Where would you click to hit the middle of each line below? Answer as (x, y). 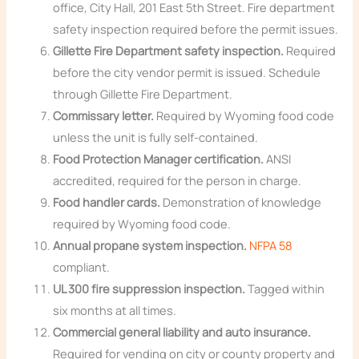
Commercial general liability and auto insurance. (182, 332)
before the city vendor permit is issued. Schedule (187, 73)
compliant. (82, 267)
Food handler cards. (107, 202)
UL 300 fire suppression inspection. (149, 289)
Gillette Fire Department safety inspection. (169, 51)
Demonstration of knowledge (241, 202)
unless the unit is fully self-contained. (156, 137)
